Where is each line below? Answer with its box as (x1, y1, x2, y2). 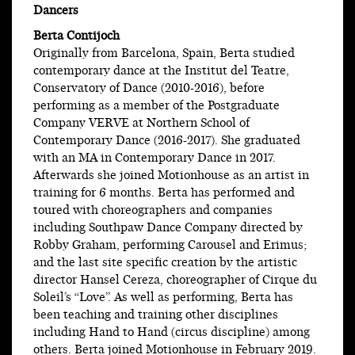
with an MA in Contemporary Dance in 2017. (33, 150, 276, 167)
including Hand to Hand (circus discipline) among (33, 324, 310, 342)
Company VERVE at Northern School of (33, 115, 250, 132)
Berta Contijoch (33, 28, 120, 45)
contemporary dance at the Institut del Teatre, (33, 63, 289, 80)
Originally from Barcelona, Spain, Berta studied (33, 45, 295, 63)
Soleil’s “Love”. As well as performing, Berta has (33, 289, 293, 307)
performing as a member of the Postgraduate (33, 97, 280, 115)
